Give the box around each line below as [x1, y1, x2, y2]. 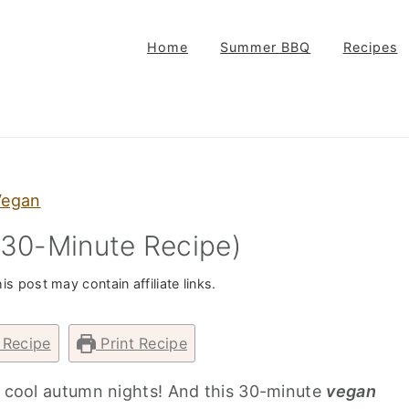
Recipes [342, 39, 398, 55]
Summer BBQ [220, 39, 311, 55]
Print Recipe [96, 334, 187, 352]
